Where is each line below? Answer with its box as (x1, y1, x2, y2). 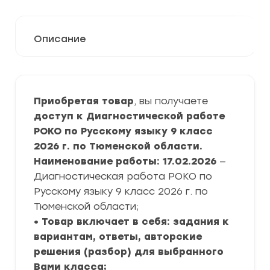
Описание (34, 33, 86, 45)
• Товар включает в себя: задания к (34, 216, 229, 227)
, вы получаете (134, 95, 208, 107)
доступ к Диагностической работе (34, 110, 225, 122)
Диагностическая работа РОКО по (34, 171, 212, 182)
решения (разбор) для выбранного (34, 246, 224, 257)
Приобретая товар (34, 95, 134, 107)
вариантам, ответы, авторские (34, 231, 202, 242)
